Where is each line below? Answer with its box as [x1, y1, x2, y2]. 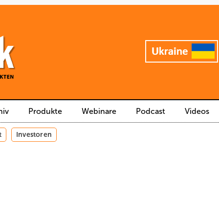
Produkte [28, 107, 62, 115]
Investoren [16, 131, 52, 138]
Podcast [136, 107, 165, 115]
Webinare [82, 107, 116, 115]
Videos [185, 107, 209, 115]
